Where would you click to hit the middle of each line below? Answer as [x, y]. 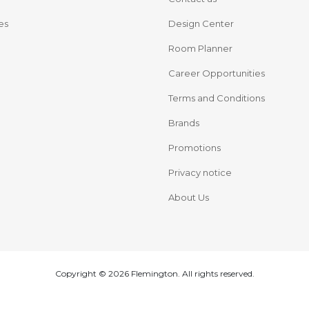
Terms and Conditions [217, 98]
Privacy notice [200, 172]
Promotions [195, 147]
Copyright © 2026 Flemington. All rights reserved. [154, 273]
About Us [189, 197]
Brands [184, 122]
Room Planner [200, 48]
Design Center [201, 23]
